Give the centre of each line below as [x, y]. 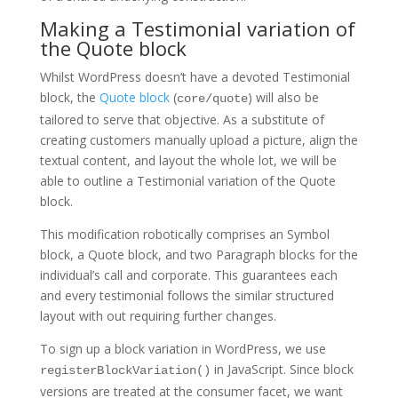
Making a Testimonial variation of [197, 28]
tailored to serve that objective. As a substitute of [182, 119]
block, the [69, 97]
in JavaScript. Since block [282, 369]
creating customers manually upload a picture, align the [199, 139]
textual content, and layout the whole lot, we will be [188, 160]
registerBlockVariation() [125, 370]
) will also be [283, 97]
